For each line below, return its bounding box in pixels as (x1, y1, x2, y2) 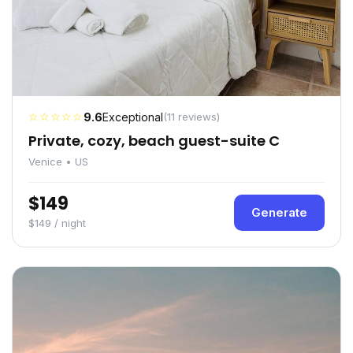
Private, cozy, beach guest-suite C (28, 131, 280, 151)
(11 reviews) (163, 110, 220, 124)
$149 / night (28, 217, 86, 230)
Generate (251, 205, 307, 221)
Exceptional (102, 110, 163, 124)
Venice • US (28, 155, 88, 169)
